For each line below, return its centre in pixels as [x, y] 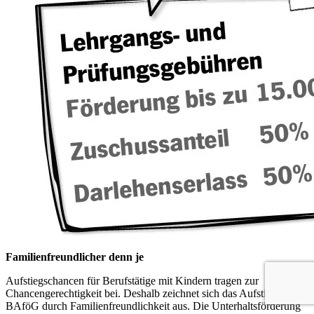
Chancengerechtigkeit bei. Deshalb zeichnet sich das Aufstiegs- [145, 293]
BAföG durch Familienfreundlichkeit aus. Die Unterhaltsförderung [153, 306]
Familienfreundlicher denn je [75, 257]
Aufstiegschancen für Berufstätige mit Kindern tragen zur [132, 281]
